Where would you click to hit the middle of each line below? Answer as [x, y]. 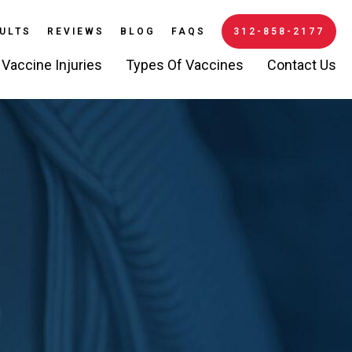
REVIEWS [76, 31]
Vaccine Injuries [52, 65]
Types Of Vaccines [185, 65]
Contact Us [302, 65]
